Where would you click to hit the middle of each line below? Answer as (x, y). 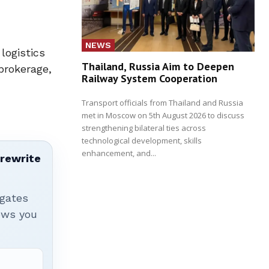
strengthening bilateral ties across (144, 128)
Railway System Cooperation (150, 78)
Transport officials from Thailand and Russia (162, 102)
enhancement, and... (119, 153)
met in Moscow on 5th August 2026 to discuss (163, 115)
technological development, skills (142, 140)
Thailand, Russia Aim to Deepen (158, 66)
